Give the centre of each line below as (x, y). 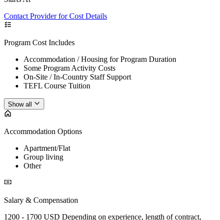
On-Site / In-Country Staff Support (77, 77)
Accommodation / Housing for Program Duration (100, 59)
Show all (20, 104)
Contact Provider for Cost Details (55, 16)
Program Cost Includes (39, 43)
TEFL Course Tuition (57, 86)
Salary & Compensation (41, 200)
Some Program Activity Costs (69, 68)
